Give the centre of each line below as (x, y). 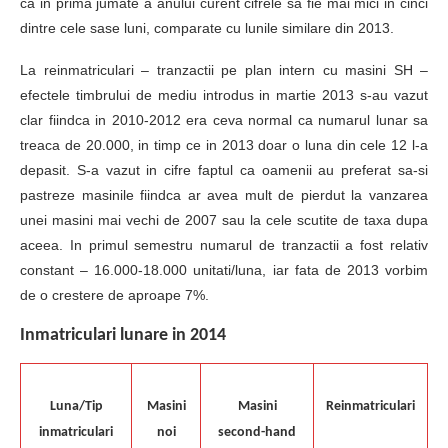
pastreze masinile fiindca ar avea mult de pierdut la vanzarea (224, 195)
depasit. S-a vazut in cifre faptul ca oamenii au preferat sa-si (224, 170)
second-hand (257, 432)
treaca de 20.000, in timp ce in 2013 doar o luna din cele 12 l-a (224, 145)
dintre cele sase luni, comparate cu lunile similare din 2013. (207, 28)
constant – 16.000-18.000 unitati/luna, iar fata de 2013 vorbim (224, 270)
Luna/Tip (76, 406)
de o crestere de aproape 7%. (114, 295)
